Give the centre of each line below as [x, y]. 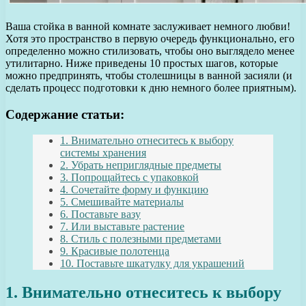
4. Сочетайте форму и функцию [134, 190]
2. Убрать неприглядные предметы [141, 165]
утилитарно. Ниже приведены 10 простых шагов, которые [142, 63]
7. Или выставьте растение [122, 227]
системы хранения [103, 153]
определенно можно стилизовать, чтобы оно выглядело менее [150, 51]
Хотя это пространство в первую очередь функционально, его [150, 38]
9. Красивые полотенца [115, 251]
